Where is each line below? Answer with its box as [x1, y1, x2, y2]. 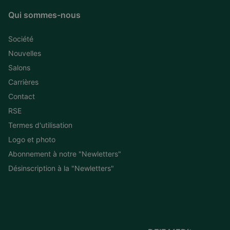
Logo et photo [8, 135, 55, 144]
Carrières [8, 77, 39, 86]
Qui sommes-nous [8, 9, 81, 20]
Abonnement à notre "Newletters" [8, 149, 121, 158]
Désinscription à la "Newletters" [8, 163, 114, 172]
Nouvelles [8, 48, 41, 57]
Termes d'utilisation [8, 120, 72, 129]
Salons [8, 63, 30, 72]
